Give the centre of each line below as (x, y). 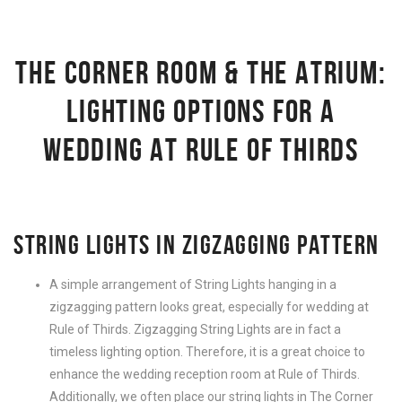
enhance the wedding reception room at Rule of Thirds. (205, 375)
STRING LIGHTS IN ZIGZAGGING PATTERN (197, 245)
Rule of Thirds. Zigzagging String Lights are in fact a (195, 330)
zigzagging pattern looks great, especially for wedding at (209, 307)
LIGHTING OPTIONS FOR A (201, 111)
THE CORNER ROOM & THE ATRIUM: (201, 73)
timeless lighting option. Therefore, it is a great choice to (207, 352)
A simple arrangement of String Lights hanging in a (193, 285)
